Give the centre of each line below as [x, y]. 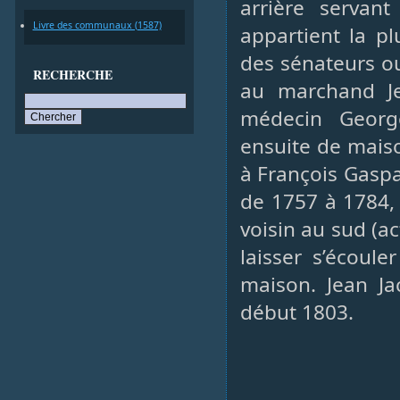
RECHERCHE [72, 75]
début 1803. [297, 312]
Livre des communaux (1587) [97, 25]
